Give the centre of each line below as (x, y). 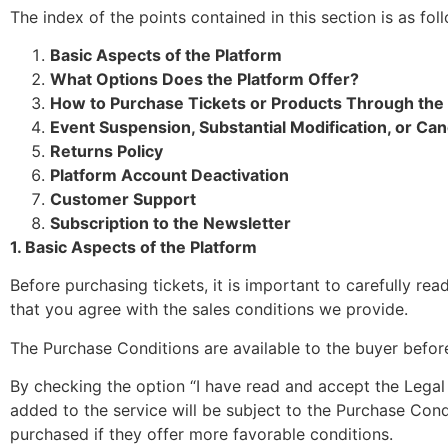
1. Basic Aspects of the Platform (133, 246)
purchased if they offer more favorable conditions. (201, 434)
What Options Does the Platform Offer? (204, 78)
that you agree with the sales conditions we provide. (209, 309)
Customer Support (123, 198)
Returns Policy (106, 150)
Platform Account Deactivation (169, 174)
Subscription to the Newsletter (170, 222)
